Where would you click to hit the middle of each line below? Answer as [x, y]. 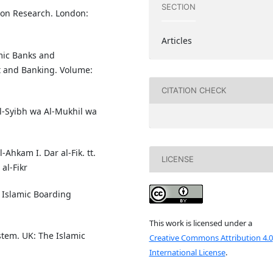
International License [187, 253]
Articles [176, 40]
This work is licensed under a [200, 223]
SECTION [178, 7]
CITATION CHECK [193, 90]
